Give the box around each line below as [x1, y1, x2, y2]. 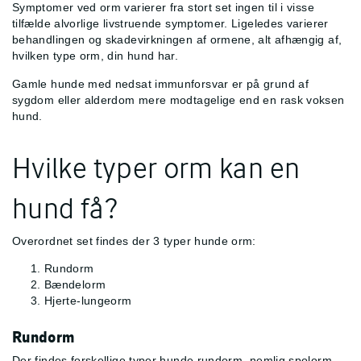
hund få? [12, 190, 118, 225]
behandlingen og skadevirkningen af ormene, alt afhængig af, [12, 33, 342, 47]
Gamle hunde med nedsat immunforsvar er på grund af [12, 77, 309, 90]
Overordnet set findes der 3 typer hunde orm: [12, 234, 256, 247]
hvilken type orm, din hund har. [12, 49, 179, 63]
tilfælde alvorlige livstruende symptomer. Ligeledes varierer [12, 17, 329, 31]
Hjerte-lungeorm [44, 294, 132, 308]
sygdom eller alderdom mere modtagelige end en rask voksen [12, 93, 345, 106]
